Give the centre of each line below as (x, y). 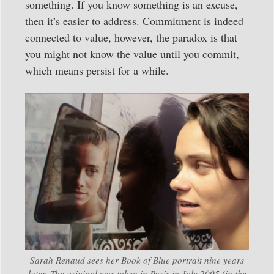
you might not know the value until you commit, (132, 54)
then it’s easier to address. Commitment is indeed (134, 20)
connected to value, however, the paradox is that (131, 37)
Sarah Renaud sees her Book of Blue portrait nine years (137, 260)
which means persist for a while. (97, 70)
